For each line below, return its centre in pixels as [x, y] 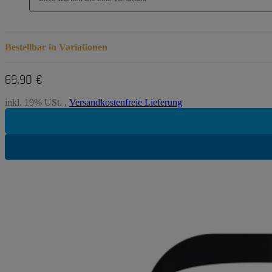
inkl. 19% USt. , [37, 103]
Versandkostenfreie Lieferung [126, 103]
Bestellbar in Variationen [56, 47]
